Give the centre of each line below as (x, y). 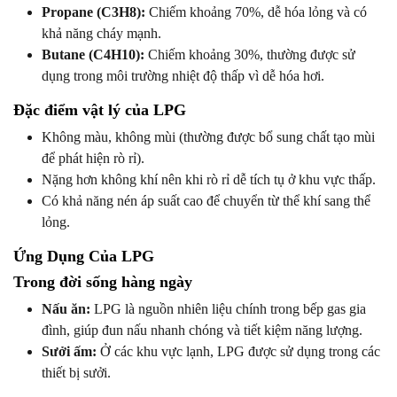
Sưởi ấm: (69, 352)
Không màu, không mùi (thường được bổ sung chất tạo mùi (208, 137)
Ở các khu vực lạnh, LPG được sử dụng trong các (238, 352)
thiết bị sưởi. (76, 373)
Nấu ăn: (66, 309)
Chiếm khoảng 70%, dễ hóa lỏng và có (256, 12)
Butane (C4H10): (93, 55)
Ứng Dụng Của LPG (84, 257)
